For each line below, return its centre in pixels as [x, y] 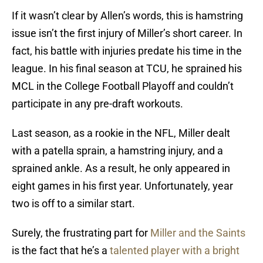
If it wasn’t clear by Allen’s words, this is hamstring [127, 16]
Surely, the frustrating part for [81, 233]
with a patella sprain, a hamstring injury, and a [117, 151]
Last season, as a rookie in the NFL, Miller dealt [121, 133]
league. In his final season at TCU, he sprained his [127, 69]
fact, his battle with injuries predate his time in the [127, 51]
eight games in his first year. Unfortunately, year [122, 186]
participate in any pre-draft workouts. [97, 104]
